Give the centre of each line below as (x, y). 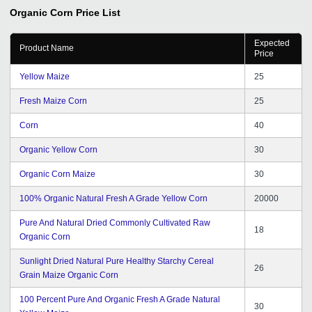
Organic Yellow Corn (58, 149)
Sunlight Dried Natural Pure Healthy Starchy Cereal (117, 261)
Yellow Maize (45, 76)
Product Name (47, 48)
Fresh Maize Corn (53, 101)
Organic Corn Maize (57, 174)
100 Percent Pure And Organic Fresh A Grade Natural (120, 299)
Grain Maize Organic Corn (69, 275)
